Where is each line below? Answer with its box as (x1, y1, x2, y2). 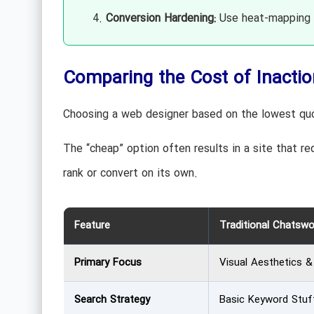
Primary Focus (74, 254, 142, 271)
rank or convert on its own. (62, 164, 198, 182)
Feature (74, 217, 110, 234)
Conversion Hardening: (105, 9, 216, 27)
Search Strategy (74, 291, 150, 308)
